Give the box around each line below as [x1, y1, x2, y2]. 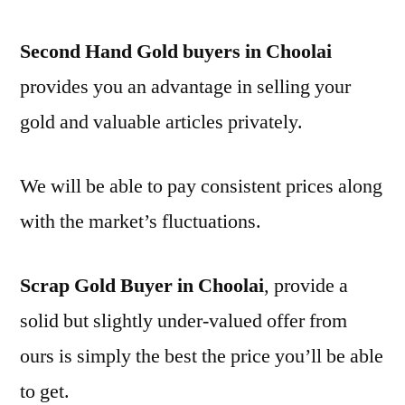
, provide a [264, 273, 348, 298]
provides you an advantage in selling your [20, 74, 351, 99]
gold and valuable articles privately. [20, 109, 303, 135]
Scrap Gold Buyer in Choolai [20, 273, 264, 298]
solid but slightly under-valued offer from [20, 308, 347, 334]
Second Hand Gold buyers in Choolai [20, 39, 332, 64]
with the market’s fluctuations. [20, 209, 261, 234]
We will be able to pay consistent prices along [20, 174, 382, 199]
